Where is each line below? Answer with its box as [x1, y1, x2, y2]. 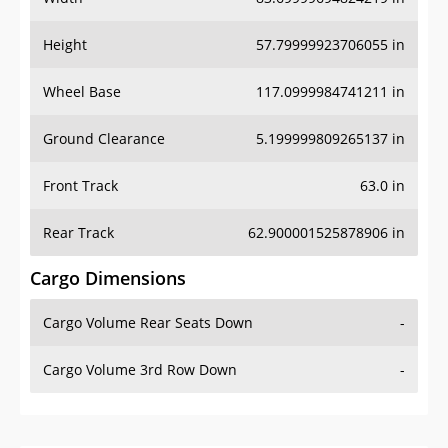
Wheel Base [43, 82, 121, 102]
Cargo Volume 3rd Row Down [43, 360, 237, 380]
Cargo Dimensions [30, 266, 186, 291]
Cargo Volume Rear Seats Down [43, 313, 253, 333]
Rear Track [43, 223, 114, 243]
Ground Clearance [43, 129, 165, 149]
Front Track [43, 176, 118, 196]
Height [43, 35, 87, 55]
